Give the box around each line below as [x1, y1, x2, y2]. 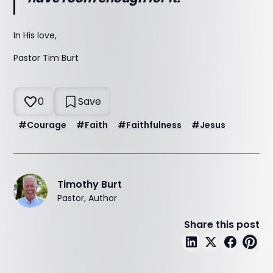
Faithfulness [126, 119, 182, 131]
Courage [27, 119, 67, 131]
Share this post [183, 218, 260, 232]
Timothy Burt [57, 177, 122, 191]
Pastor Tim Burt [13, 52, 79, 64]
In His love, [13, 29, 57, 41]
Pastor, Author [57, 191, 118, 204]
